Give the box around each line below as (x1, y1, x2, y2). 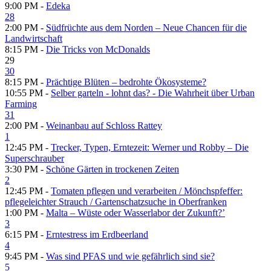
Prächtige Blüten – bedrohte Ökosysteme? (46, 77, 206, 88)
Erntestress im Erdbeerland (46, 229, 148, 240)
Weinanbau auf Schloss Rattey (46, 120, 162, 131)
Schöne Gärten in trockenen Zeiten (46, 164, 179, 175)
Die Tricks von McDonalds (46, 44, 150, 55)
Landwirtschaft (5, 33, 62, 44)
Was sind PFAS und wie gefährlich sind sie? (46, 251, 215, 262)
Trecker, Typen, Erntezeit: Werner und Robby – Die (51, 142, 249, 153)
